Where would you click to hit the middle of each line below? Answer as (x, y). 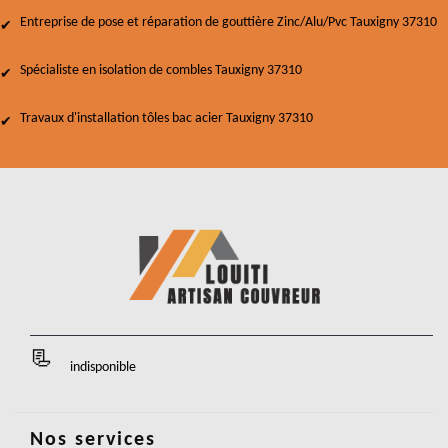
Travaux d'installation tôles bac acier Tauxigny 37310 (166, 118)
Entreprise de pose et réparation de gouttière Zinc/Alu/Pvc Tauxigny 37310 (228, 22)
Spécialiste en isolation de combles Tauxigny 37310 (161, 70)
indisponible (103, 367)
